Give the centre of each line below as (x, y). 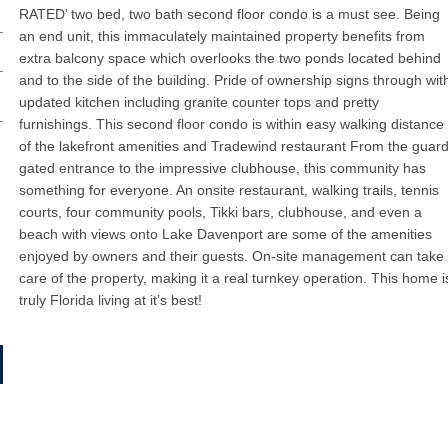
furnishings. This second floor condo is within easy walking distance (231, 124)
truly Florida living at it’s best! (110, 300)
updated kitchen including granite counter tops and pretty (198, 102)
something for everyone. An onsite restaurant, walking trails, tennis (228, 190)
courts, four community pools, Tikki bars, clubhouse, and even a (220, 212)
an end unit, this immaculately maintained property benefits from (221, 36)
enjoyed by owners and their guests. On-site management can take (231, 256)
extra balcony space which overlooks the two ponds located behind (229, 58)
